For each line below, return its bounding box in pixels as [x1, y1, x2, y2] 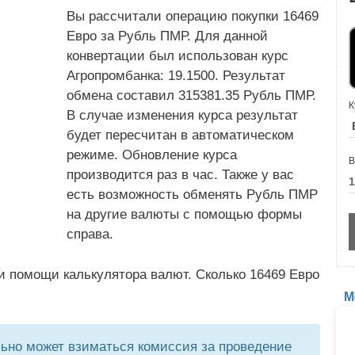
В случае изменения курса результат [67, 108, 298, 123]
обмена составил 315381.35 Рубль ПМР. [67, 88, 316, 103]
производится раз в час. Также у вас [67, 167, 294, 182]
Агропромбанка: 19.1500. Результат [67, 68, 285, 83]
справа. [67, 227, 113, 242]
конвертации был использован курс [67, 48, 288, 63]
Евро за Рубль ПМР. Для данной [67, 29, 268, 44]
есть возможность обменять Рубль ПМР [67, 187, 318, 202]
